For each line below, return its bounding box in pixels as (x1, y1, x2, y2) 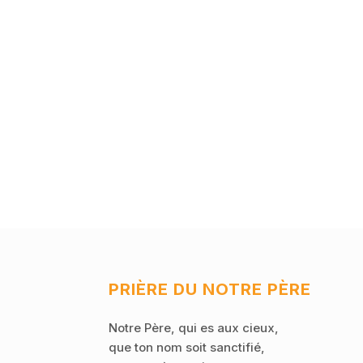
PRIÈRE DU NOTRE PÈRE (109, 280, 312, 300)
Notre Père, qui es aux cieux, (109, 320, 280, 336)
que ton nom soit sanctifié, (109, 340, 266, 356)
